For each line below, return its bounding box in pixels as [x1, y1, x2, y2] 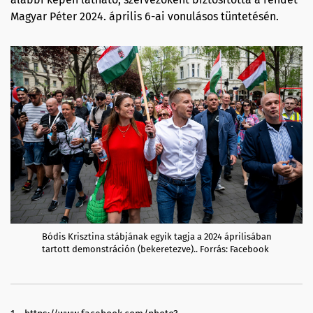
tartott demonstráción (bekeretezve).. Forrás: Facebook [42, 244, 269, 254]
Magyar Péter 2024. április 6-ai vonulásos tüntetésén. [10, 9, 279, 23]
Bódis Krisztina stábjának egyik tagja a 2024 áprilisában [42, 231, 272, 242]
